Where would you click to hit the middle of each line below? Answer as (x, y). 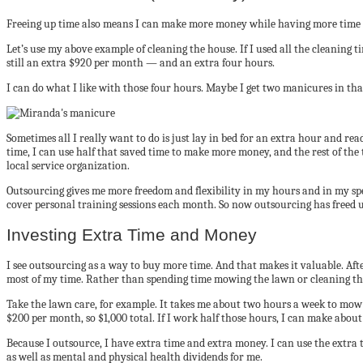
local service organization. (68, 165)
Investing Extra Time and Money (132, 234)
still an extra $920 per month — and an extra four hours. (141, 62)
